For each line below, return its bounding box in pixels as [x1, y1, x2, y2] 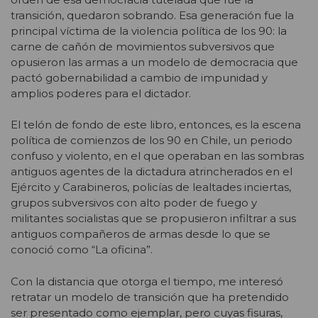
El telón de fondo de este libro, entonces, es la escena [11, 118, 301, 132]
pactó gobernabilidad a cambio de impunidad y [11, 70, 268, 84]
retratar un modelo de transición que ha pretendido [11, 290, 289, 304]
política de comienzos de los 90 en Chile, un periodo [11, 133, 292, 148]
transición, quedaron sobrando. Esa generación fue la [11, 8, 294, 22]
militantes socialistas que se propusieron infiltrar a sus [11, 212, 296, 226]
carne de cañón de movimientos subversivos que [11, 39, 275, 53]
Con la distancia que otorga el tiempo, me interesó [11, 274, 283, 288]
